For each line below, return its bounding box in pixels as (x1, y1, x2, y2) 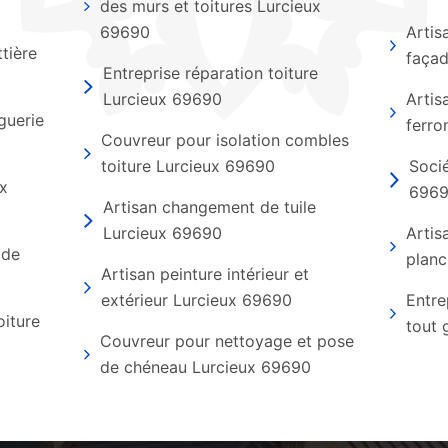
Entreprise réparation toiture (102, 63, 318, 83)
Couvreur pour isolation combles (101, 130, 350, 150)
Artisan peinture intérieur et (101, 264, 310, 284)
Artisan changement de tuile (102, 197, 316, 217)
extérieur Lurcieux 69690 (101, 290, 293, 310)
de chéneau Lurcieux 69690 (100, 357, 312, 377)
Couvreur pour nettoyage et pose (100, 331, 355, 351)
